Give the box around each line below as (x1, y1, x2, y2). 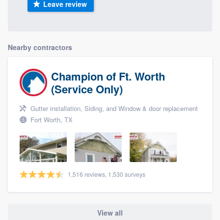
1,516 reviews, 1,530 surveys (68, 169, 145, 178)
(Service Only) (51, 81, 123, 97)
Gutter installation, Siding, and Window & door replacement (28, 103, 198, 113)
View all (97, 207, 123, 218)
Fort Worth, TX (28, 114, 73, 124)
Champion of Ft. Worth (51, 68, 165, 84)
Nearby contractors (8, 42, 72, 52)
